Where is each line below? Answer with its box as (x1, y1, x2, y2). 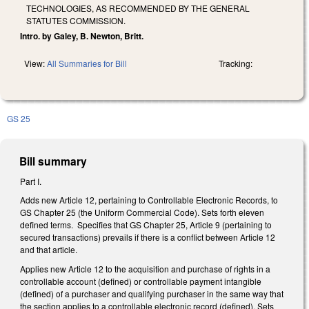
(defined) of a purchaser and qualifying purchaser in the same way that (20, 287, 283, 299)
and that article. (20, 243, 81, 256)
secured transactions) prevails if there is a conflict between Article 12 (20, 231, 275, 243)
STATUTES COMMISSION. (26, 14, 126, 26)
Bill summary (19, 152, 88, 169)
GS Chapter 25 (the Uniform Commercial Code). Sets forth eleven (20, 206, 264, 219)
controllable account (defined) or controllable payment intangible (20, 275, 261, 287)
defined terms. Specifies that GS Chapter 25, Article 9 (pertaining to (20, 219, 272, 231)
